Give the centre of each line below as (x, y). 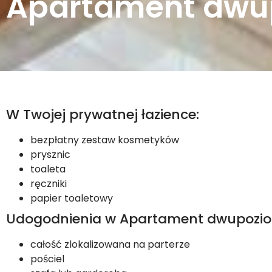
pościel (47, 259)
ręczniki (49, 184)
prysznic (50, 155)
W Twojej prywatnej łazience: (103, 115)
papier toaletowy (72, 199)
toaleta (48, 169)
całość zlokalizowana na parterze (110, 245)
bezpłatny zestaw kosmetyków (105, 140)
